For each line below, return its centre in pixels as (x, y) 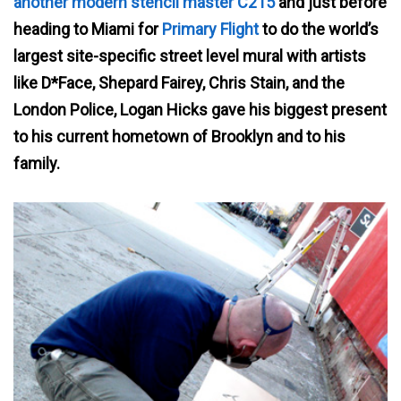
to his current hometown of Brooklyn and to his (179, 136)
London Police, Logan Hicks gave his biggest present (200, 109)
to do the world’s (319, 29)
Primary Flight (210, 29)
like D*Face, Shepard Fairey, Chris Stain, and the (179, 82)
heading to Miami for (88, 29)
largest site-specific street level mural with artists (190, 55)
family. (37, 163)
